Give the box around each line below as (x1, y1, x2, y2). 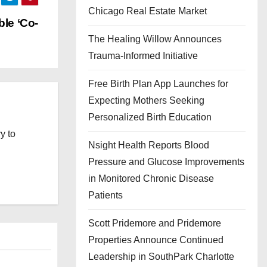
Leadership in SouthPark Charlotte (88, 252, 234, 262)
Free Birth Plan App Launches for (88, 79, 228, 89)
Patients (88, 190, 123, 200)
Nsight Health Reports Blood (88, 140, 209, 150)
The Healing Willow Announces (88, 34, 222, 44)
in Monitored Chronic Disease (88, 173, 214, 184)
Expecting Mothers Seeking (88, 95, 204, 105)
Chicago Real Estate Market (88, 6, 207, 16)
